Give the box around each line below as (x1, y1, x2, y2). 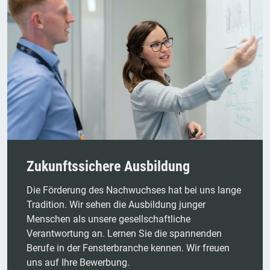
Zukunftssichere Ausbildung (27, 158, 190, 175)
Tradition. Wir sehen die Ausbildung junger (27, 199, 206, 211)
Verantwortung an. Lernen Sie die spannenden (27, 228, 222, 240)
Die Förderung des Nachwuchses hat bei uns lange (27, 184, 241, 196)
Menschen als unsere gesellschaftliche (27, 213, 190, 225)
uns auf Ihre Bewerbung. (27, 257, 130, 269)
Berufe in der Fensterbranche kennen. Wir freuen (27, 242, 230, 254)
